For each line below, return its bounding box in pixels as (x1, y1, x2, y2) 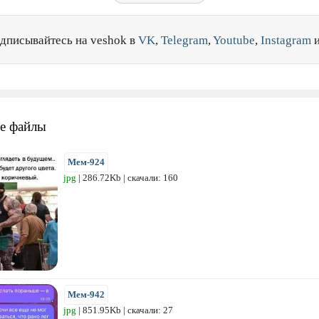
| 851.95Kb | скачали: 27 (76, 304, 173, 315)
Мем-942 (68, 288, 105, 300)
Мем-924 (68, 156, 105, 167)
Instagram (261, 33, 311, 47)
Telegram (161, 33, 208, 47)
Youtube (213, 33, 255, 47)
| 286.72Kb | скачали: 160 (76, 172, 178, 183)
